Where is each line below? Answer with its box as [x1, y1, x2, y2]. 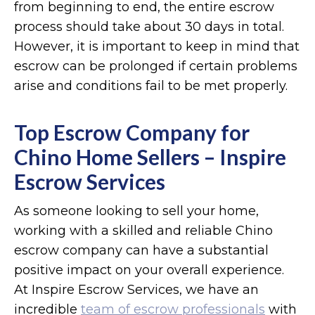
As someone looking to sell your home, [14, 202, 259, 219]
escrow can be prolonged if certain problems [14, 58, 297, 74]
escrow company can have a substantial [14, 242, 269, 258]
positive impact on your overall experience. [14, 262, 284, 278]
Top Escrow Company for [14, 119, 250, 145]
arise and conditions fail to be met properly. [14, 77, 288, 94]
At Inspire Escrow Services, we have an [14, 281, 259, 297]
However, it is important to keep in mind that [14, 38, 300, 54]
